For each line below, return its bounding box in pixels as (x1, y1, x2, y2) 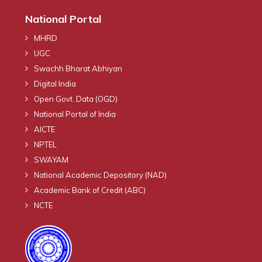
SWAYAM (34, 154, 68, 164)
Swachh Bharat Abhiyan (34, 63, 122, 73)
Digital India (34, 78, 76, 88)
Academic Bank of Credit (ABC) (34, 185, 146, 195)
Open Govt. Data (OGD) (34, 94, 118, 104)
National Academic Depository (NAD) (34, 170, 167, 180)
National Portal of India (34, 109, 116, 119)
